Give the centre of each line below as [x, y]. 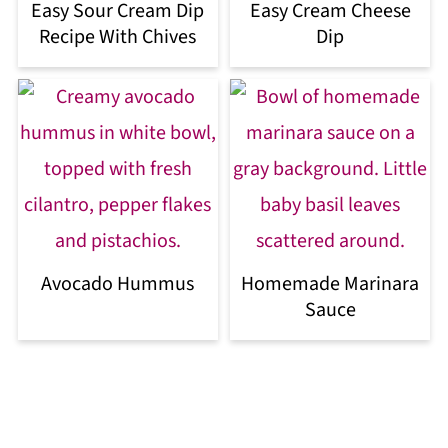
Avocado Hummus [118, 283]
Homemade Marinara [330, 283]
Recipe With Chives [118, 36]
